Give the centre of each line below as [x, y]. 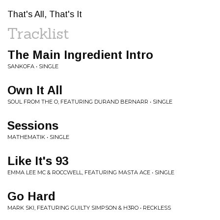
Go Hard [31, 196]
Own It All [35, 90]
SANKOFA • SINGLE [33, 66]
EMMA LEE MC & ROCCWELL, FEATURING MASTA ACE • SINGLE [91, 172]
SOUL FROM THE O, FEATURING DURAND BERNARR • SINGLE [90, 102]
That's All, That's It [45, 14]
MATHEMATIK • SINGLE [38, 137]
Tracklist [38, 33]
